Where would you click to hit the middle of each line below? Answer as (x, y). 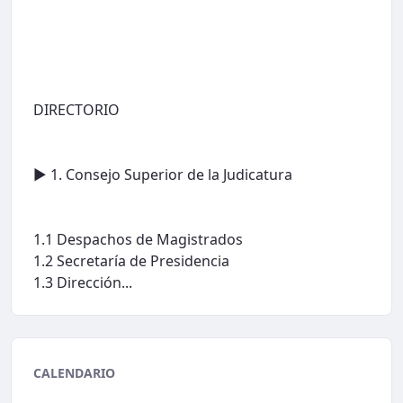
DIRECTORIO (76, 109)
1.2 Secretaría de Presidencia (131, 260)
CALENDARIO (74, 372)
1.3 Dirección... (83, 282)
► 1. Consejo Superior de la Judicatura (163, 174)
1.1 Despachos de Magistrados (138, 239)
